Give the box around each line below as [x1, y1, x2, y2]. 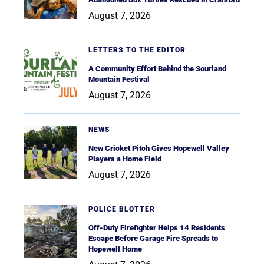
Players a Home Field [88, 154, 161, 164]
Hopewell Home [88, 245, 142, 254]
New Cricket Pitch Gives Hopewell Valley [88, 144, 229, 153]
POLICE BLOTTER [88, 205, 155, 214]
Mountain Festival [88, 75, 150, 84]
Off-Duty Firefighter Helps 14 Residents [88, 223, 225, 233]
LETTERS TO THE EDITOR [88, 46, 186, 55]
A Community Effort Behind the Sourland [88, 64, 226, 74]
